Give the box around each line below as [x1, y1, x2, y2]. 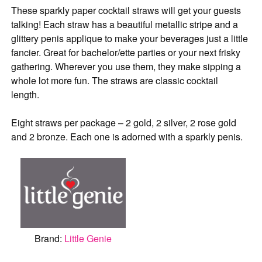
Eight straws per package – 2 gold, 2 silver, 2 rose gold [11, 116, 237, 130]
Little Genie [64, 232, 112, 246]
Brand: [35, 232, 65, 246]
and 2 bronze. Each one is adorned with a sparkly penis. [11, 130, 243, 144]
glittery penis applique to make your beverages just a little [11, 32, 249, 46]
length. [11, 88, 42, 102]
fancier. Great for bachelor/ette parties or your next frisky [11, 46, 241, 60]
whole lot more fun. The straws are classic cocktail [11, 74, 219, 88]
